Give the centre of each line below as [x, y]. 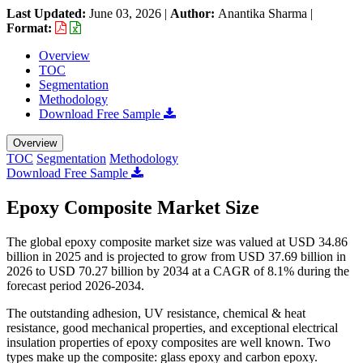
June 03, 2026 [125, 13]
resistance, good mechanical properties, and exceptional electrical [172, 327]
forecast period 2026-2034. [75, 285]
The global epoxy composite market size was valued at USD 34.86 [177, 241]
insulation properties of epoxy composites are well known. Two [169, 342]
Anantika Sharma [263, 13]
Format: [31, 28]
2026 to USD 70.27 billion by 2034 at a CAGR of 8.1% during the [178, 271]
